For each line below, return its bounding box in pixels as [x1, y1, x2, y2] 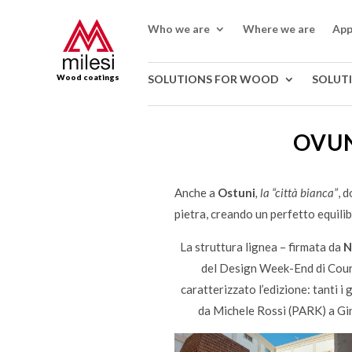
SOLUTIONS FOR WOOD [148, 72, 280, 86]
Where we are [243, 21, 316, 35]
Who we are [148, 21, 211, 35]
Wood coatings [57, 71, 120, 82]
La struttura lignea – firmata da [179, 239, 343, 254]
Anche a [174, 185, 218, 200]
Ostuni [218, 185, 255, 200]
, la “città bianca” [255, 185, 338, 200]
